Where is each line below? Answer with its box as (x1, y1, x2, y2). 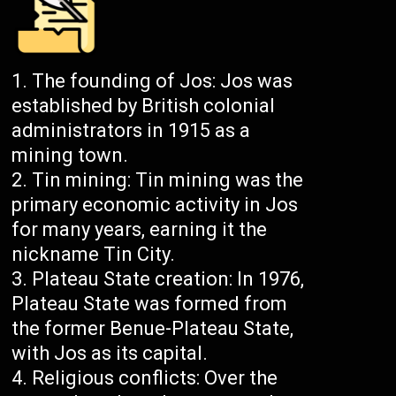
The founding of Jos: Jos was (32, 70, 293, 93)
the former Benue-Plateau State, (11, 317, 294, 340)
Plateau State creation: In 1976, (32, 268, 305, 291)
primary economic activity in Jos (11, 194, 299, 217)
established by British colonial (11, 95, 276, 118)
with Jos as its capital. (11, 342, 209, 365)
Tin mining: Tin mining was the (32, 169, 304, 192)
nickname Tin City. (11, 243, 176, 266)
